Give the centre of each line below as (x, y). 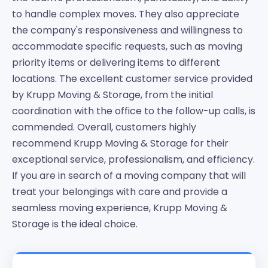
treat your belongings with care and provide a (120, 191)
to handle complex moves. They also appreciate (126, 14)
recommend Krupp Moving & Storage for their (120, 143)
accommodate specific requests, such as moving (127, 46)
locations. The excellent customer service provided (132, 78)
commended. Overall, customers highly (104, 127)
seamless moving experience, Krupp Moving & (120, 208)
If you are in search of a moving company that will (129, 175)
